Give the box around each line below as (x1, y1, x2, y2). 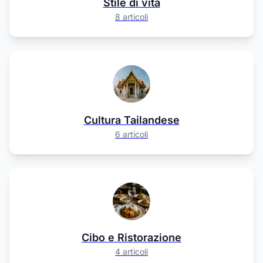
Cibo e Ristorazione (82, 231, 181, 244)
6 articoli (115, 129, 148, 139)
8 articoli (115, 12, 148, 22)
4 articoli (115, 247, 148, 257)
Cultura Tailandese (83, 114, 180, 126)
